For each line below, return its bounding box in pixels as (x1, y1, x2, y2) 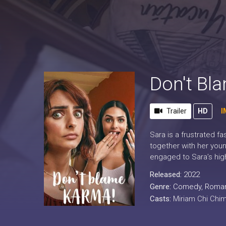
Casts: (150, 194, 173, 203)
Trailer (166, 107, 187, 115)
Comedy (173, 182, 201, 191)
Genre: (150, 182, 173, 191)
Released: (150, 170, 184, 179)
